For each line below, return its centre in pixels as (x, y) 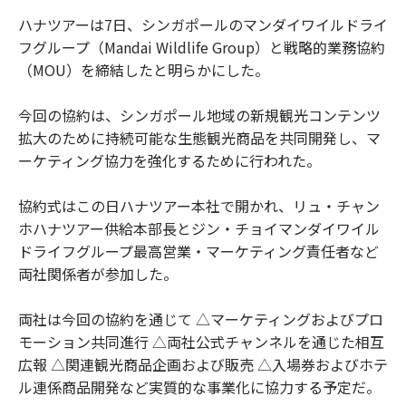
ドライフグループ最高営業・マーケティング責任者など (198, 251)
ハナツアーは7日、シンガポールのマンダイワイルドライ (203, 25)
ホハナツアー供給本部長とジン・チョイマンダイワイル (199, 229)
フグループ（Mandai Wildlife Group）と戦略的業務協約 (202, 48)
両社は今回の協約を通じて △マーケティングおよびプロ (201, 319)
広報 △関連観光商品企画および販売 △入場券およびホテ (203, 365)
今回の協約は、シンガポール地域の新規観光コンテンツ (199, 116)
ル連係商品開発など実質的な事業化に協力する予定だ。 (199, 387)
